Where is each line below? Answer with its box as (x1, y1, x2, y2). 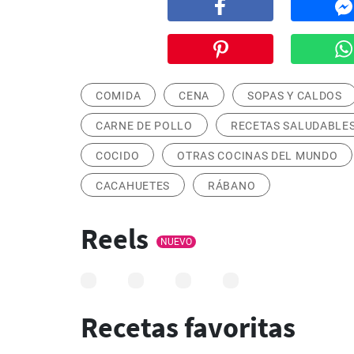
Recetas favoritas (81, 310, 296, 345)
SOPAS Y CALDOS (247, 89, 342, 102)
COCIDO (96, 149, 140, 162)
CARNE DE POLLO (96, 119, 193, 132)
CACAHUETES (96, 179, 170, 192)
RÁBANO (208, 179, 256, 192)
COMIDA (96, 89, 141, 102)
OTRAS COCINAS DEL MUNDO (177, 149, 338, 162)
